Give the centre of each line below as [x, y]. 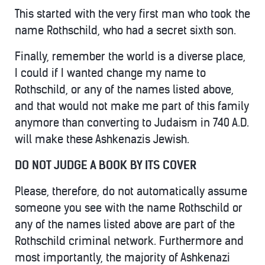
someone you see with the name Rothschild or [129, 208]
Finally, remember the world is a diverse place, [130, 56]
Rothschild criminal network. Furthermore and [129, 241]
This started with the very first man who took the [132, 14]
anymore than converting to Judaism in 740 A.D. [132, 123]
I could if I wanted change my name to [110, 73]
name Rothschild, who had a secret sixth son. [125, 30]
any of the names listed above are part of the [125, 224]
